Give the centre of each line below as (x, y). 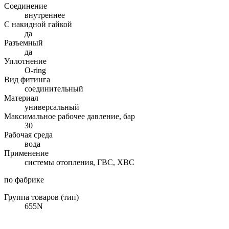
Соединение (26, 6)
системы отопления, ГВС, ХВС (79, 162)
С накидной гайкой (38, 24)
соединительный (54, 88)
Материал (21, 98)
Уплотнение (25, 61)
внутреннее (45, 15)
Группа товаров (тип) (41, 197)
